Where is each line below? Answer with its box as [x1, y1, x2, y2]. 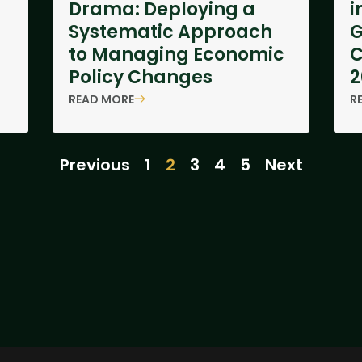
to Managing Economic [68, 42, 284, 67]
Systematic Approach [68, 19, 272, 44]
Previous [59, 154, 130, 176]
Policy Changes [68, 65, 213, 90]
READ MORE [68, 90, 134, 107]
